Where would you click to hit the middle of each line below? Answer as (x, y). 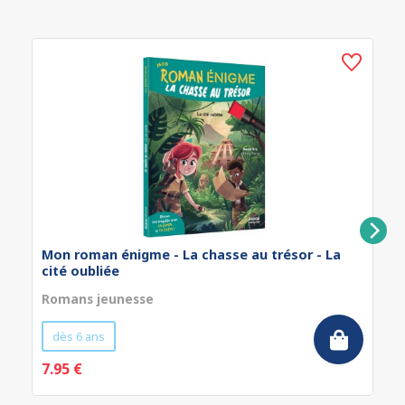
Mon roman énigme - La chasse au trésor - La (191, 254)
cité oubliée (80, 271)
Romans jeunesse (98, 299)
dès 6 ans (79, 336)
